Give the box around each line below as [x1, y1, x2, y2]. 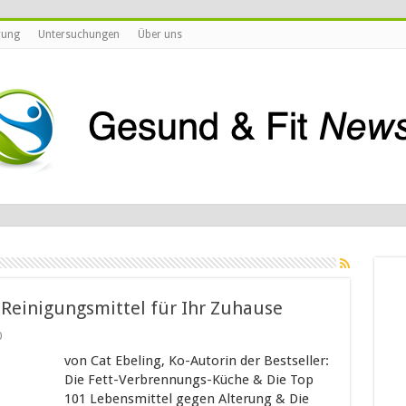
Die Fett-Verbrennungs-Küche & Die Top [63, 372, 314, 388]
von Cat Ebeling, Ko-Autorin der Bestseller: [63, 353, 329, 369]
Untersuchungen [37, 28, 120, 41]
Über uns [137, 28, 182, 41]
